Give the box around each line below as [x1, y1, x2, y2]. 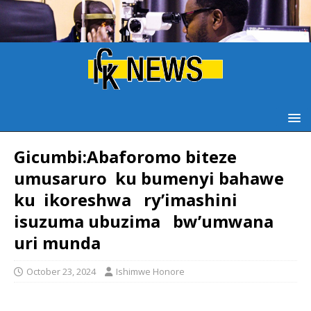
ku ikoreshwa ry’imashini [14, 187, 242, 211]
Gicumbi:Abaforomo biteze [14, 144, 237, 168]
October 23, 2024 [26, 264, 96, 278]
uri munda [14, 230, 105, 254]
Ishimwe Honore [116, 264, 185, 278]
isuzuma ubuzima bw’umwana [14, 209, 274, 233]
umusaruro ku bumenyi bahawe [14, 166, 284, 190]
